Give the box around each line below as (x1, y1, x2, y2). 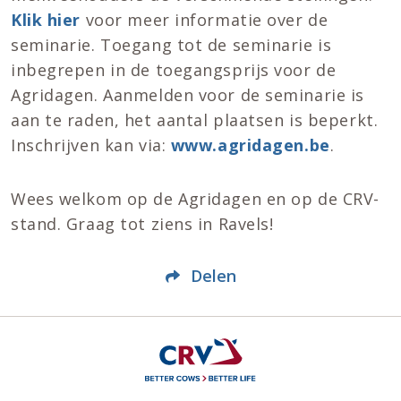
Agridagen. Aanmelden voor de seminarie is (11, 84, 364, 107)
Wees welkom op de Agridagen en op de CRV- (11, 188, 380, 210)
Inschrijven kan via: (11, 134, 171, 157)
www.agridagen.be (170, 134, 330, 157)
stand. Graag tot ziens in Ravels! (11, 213, 274, 235)
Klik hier (11, 9, 81, 31)
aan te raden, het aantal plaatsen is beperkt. (11, 109, 379, 132)
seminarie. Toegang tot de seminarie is (11, 34, 332, 56)
